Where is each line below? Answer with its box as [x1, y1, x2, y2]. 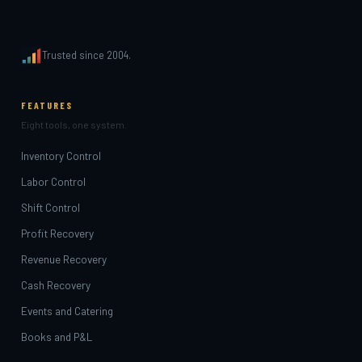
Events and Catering [21, 303, 113, 318]
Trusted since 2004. [41, 48, 131, 62]
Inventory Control [21, 148, 101, 162]
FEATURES [21, 99, 73, 111]
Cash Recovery [21, 277, 90, 292]
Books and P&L [21, 329, 92, 343]
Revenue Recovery [21, 251, 107, 266]
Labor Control [21, 174, 86, 188]
